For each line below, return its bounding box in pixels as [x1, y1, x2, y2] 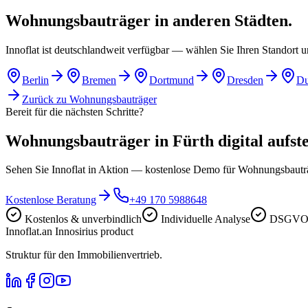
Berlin [22, 74, 49, 86]
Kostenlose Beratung [5, 194, 96, 206]
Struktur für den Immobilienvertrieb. [5, 249, 162, 261]
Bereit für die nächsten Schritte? [5, 105, 144, 118]
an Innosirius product [42, 225, 133, 238]
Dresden [227, 74, 263, 86]
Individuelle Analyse [161, 213, 250, 225]
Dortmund [149, 74, 194, 86]
